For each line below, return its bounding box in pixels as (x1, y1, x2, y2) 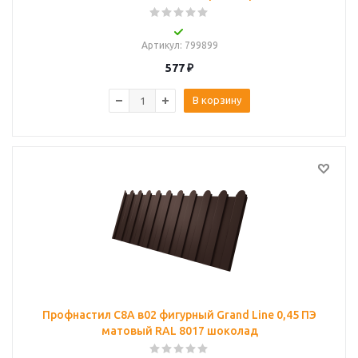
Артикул (141, 40, 180, 50)
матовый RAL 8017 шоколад (101, 324, 258, 337)
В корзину (193, 94, 241, 105)
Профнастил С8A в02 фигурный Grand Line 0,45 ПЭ (42, 308, 316, 321)
